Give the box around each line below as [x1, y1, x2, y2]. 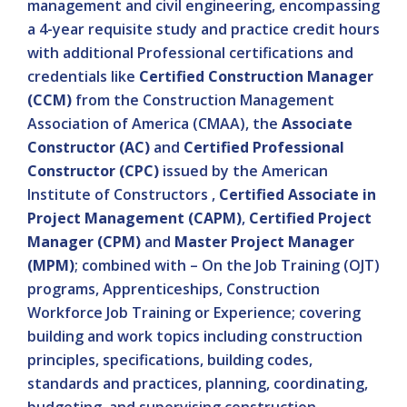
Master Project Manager [174, 232, 354, 252]
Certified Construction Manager [139, 66, 373, 86]
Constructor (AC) [27, 137, 150, 157]
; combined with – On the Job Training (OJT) [74, 255, 380, 275]
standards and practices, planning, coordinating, [27, 373, 368, 393]
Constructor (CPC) [27, 161, 159, 181]
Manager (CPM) [27, 232, 141, 252]
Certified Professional [184, 137, 344, 157]
